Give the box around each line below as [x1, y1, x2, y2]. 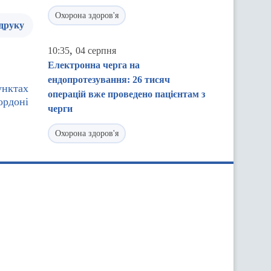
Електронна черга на [48, 60, 140, 70]
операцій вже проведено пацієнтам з [48, 89, 205, 99]
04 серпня [76, 45, 116, 56]
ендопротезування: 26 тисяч [48, 74, 170, 85]
